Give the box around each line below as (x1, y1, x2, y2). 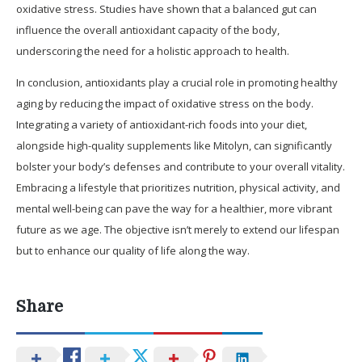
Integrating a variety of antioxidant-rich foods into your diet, (16, 116, 307, 132)
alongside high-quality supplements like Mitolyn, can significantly (16, 137, 332, 153)
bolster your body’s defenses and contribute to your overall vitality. (16, 158, 345, 174)
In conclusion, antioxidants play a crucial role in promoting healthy (16, 74, 338, 90)
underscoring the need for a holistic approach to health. (16, 43, 289, 58)
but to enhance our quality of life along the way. (16, 242, 250, 258)
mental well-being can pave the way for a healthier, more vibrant (16, 200, 332, 216)
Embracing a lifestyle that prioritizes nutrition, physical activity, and (16, 179, 340, 195)
